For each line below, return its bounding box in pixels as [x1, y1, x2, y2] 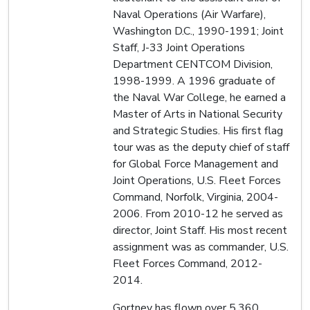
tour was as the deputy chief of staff [113, 139, 289, 155]
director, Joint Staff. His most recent [113, 222, 287, 238]
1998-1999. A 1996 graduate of [113, 73, 275, 89]
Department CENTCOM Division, [113, 56, 273, 72]
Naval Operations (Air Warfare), [113, 6, 266, 22]
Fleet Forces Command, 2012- [113, 255, 262, 271]
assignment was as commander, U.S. [113, 239, 289, 255]
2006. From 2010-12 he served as [113, 206, 283, 221]
